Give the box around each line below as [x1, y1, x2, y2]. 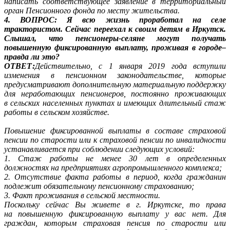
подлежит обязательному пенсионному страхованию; [4, 181, 194, 190]
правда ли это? [4, 52, 60, 61]
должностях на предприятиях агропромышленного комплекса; [4, 163, 222, 172]
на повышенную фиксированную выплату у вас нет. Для [4, 209, 226, 218]
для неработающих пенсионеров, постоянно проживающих [4, 89, 226, 98]
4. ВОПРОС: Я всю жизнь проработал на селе [4, 15, 226, 24]
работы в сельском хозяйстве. [4, 107, 109, 117]
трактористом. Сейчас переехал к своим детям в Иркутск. [4, 24, 226, 33]
